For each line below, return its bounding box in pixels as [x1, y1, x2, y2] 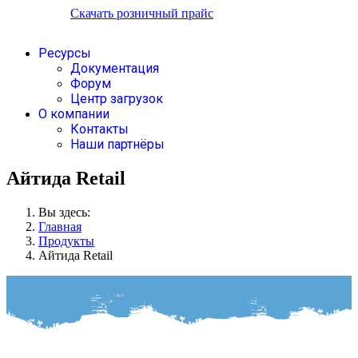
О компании [38, 106, 109, 121]
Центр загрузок [70, 91, 163, 106]
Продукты [38, 233, 94, 248]
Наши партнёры [70, 137, 165, 152]
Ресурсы [38, 46, 91, 61]
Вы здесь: [38, 205, 97, 219]
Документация [70, 61, 159, 76]
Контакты [70, 121, 129, 137]
